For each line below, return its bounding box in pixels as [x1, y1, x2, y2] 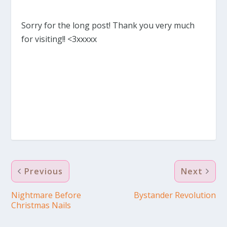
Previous [24, 165, 63, 177]
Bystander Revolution [133, 189, 216, 201]
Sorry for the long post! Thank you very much [21, 19, 195, 31]
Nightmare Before [11, 189, 82, 201]
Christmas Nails [11, 199, 71, 211]
